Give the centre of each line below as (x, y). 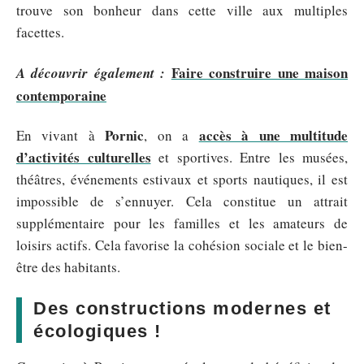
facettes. (40, 32)
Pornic (125, 135)
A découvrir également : (91, 73)
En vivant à (61, 135)
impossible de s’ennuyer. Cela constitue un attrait (182, 201)
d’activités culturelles (84, 157)
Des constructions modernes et (182, 308)
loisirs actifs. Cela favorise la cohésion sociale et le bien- (182, 245)
